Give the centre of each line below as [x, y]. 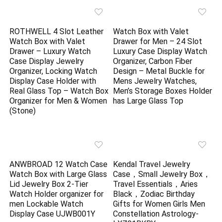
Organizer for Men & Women [58, 101]
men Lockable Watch [47, 204]
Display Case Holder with [53, 81]
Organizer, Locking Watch [54, 71]
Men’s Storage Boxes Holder [163, 91]
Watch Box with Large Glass [58, 174]
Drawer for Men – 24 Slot [158, 42]
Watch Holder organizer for [57, 194]
